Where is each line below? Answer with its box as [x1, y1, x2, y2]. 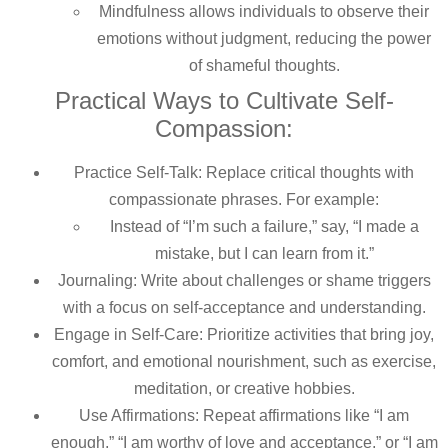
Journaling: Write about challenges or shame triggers [57, 272, 431, 290]
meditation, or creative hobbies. [133, 380, 355, 398]
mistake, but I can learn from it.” [154, 245, 374, 263]
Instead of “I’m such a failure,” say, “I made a [109, 218, 419, 236]
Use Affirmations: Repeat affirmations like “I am [79, 407, 409, 425]
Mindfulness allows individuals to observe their [99, 3, 429, 21]
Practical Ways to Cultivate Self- [54, 87, 394, 115]
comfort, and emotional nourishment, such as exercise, [52, 353, 436, 371]
